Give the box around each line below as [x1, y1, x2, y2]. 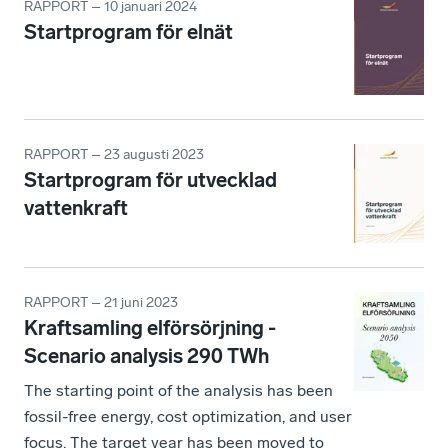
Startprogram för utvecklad [24, 168, 277, 193]
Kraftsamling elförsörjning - [24, 316, 276, 341]
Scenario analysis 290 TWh [24, 344, 269, 369]
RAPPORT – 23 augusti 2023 [24, 146, 204, 164]
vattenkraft [24, 196, 128, 221]
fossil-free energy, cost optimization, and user [24, 407, 352, 427]
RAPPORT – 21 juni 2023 [24, 294, 178, 312]
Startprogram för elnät [24, 19, 233, 44]
